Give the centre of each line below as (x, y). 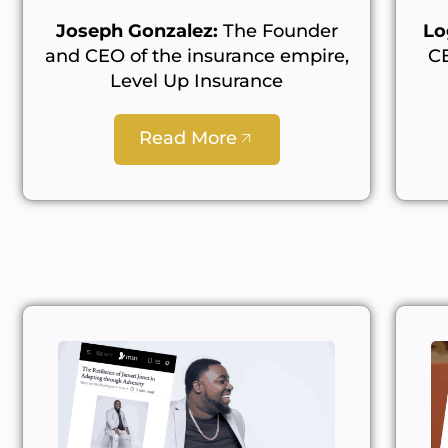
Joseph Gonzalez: (136, 31)
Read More (187, 138)
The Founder (277, 31)
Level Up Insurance (197, 81)
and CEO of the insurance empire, (196, 56)
